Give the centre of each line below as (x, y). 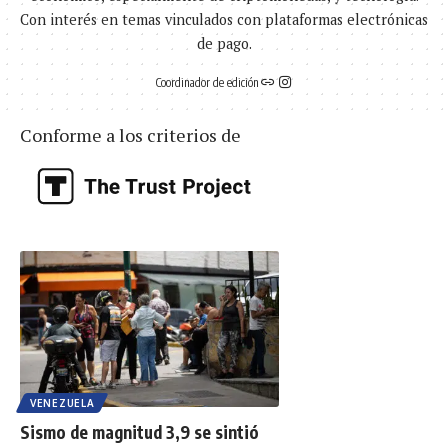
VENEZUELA (62, 402)
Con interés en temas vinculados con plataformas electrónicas (224, 19)
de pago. (224, 43)
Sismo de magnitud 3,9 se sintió (139, 431)
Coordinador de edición (207, 82)
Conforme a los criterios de (130, 135)
